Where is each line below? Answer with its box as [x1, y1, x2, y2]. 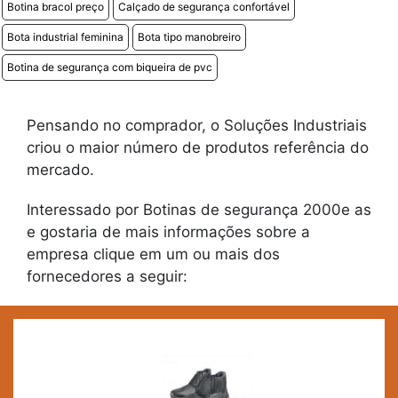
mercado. [27, 161, 94, 179]
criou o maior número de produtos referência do [27, 139, 369, 157]
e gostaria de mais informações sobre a [27, 223, 310, 242]
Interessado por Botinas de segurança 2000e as [27, 201, 371, 219]
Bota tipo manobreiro [138, 30, 241, 44]
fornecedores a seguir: [27, 267, 187, 286]
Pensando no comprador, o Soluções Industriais [27, 116, 367, 135]
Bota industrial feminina [7, 30, 123, 44]
